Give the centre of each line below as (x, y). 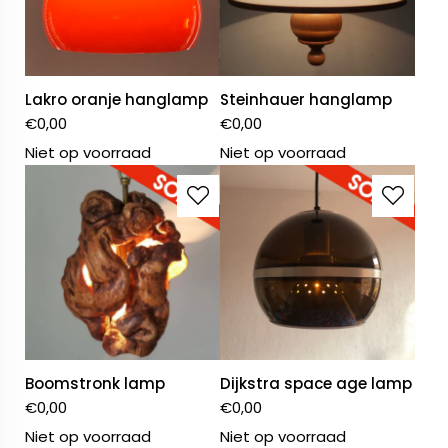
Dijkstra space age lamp (316, 384)
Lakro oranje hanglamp (116, 100)
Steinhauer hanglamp (306, 100)
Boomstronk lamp (95, 384)
